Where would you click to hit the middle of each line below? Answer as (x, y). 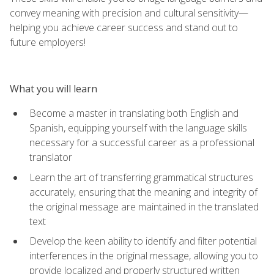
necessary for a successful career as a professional (142, 142)
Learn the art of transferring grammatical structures (141, 177)
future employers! (48, 42)
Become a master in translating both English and (134, 113)
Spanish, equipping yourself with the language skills (138, 128)
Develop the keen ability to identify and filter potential (143, 241)
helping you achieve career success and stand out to (124, 27)
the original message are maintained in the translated (144, 206)
